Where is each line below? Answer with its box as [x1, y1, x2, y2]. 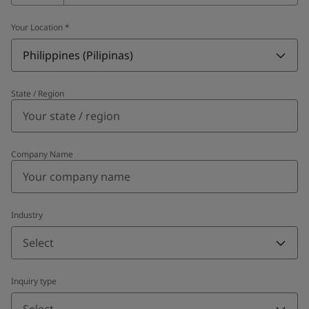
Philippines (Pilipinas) [23, 47, 133, 63]
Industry [11, 208, 43, 221]
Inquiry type [11, 275, 57, 287]
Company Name [11, 148, 73, 160]
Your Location [11, 21, 63, 33]
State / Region [11, 87, 64, 99]
